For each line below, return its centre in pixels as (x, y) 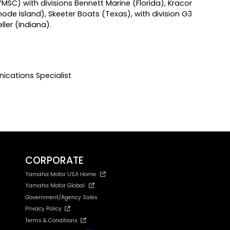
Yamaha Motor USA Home (61, 174)
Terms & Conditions (53, 220)
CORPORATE (54, 160)
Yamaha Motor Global (55, 186)
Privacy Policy (45, 209)
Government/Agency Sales (61, 197)
